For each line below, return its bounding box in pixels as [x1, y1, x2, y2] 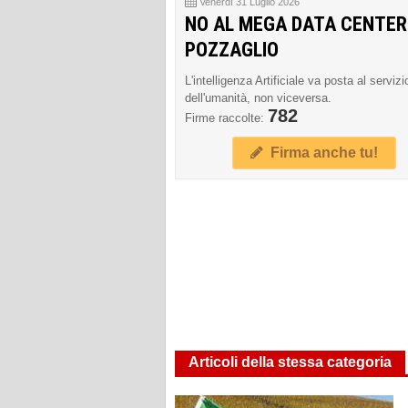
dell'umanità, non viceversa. [185, 90, 331, 105]
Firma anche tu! [262, 144, 378, 160]
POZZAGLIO [185, 37, 279, 61]
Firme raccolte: [185, 110, 268, 125]
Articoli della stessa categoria [189, 353, 392, 370]
